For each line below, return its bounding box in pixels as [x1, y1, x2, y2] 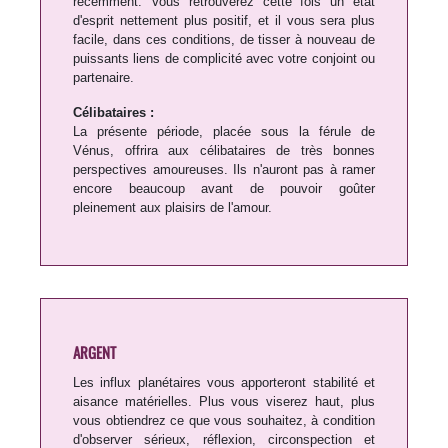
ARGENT [73, 341, 116, 364]
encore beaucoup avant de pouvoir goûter [73, 181, 375, 197]
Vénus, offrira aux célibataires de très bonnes [73, 143, 375, 159]
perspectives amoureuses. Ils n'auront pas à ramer [73, 162, 375, 178]
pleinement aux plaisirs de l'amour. [73, 200, 272, 216]
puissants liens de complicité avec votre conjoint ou [73, 51, 375, 67]
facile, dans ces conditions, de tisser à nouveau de [73, 32, 375, 48]
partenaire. [73, 70, 134, 86]
